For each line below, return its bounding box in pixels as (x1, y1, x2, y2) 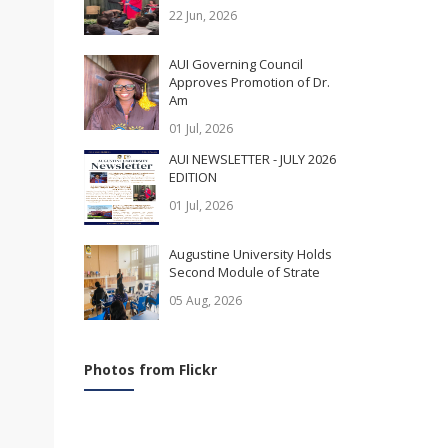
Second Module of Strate (168, 263, 320, 282)
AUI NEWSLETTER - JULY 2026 (168, 150, 336, 169)
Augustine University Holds (168, 245, 332, 264)
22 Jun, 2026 (168, 7, 237, 25)
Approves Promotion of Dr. (168, 73, 330, 92)
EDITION (168, 168, 217, 187)
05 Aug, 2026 (168, 292, 242, 310)
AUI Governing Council (168, 55, 303, 74)
